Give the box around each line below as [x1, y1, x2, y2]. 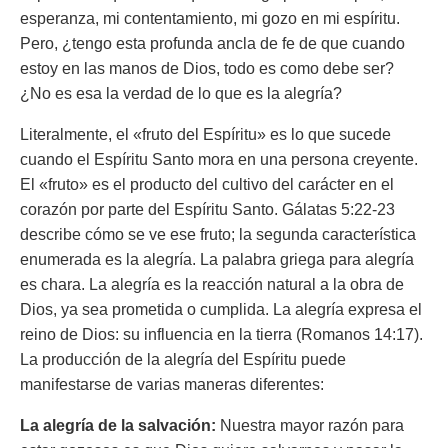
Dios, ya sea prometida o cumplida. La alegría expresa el [20, 301, 422, 318]
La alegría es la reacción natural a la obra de [85, 276, 404, 293]
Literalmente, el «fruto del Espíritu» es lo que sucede [20, 126, 391, 143]
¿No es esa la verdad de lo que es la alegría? [20, 85, 342, 102]
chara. [41, 276, 85, 293]
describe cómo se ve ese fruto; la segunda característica [20, 226, 416, 243]
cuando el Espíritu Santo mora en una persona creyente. [20, 151, 418, 168]
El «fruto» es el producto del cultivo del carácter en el [20, 176, 394, 193]
